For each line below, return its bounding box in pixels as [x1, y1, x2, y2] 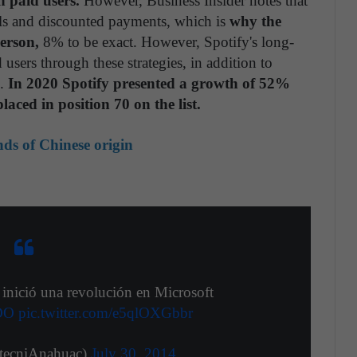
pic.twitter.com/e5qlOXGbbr [18, 304, 193, 321]
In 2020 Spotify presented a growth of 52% [8, 75, 290, 92]
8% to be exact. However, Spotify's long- [39, 33, 294, 51]
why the [229, 13, 281, 30]
